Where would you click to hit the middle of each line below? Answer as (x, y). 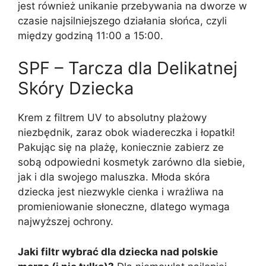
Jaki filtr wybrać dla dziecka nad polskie (118, 251)
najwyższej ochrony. (66, 222)
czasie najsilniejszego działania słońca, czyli (122, 20)
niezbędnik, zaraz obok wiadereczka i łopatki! (126, 133)
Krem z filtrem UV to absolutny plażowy (112, 118)
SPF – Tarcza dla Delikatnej (128, 68)
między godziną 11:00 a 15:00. (91, 35)
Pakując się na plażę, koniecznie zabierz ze (121, 148)
